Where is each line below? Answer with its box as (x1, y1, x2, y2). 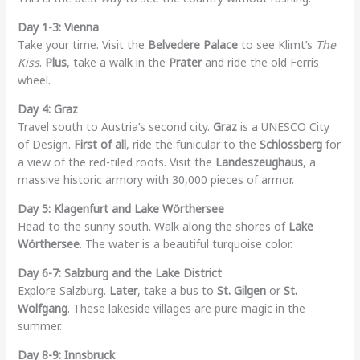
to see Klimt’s (237, 36, 316, 52)
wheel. (17, 72, 51, 88)
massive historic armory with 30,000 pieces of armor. (17, 171, 294, 187)
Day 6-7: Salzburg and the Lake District (17, 264, 222, 280)
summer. (17, 317, 62, 333)
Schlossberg (259, 136, 322, 152)
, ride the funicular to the (125, 136, 260, 152)
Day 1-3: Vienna (17, 18, 99, 35)
